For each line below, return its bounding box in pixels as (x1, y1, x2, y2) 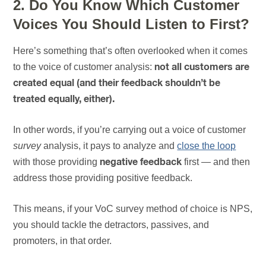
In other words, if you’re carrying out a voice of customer (13, 125, 246, 135)
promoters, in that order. (13, 236, 112, 246)
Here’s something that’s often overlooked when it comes (13, 46, 248, 56)
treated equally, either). (13, 94, 115, 104)
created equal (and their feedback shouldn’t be (13, 78, 221, 88)
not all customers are (154, 62, 250, 72)
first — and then (182, 157, 251, 167)
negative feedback (100, 157, 182, 167)
